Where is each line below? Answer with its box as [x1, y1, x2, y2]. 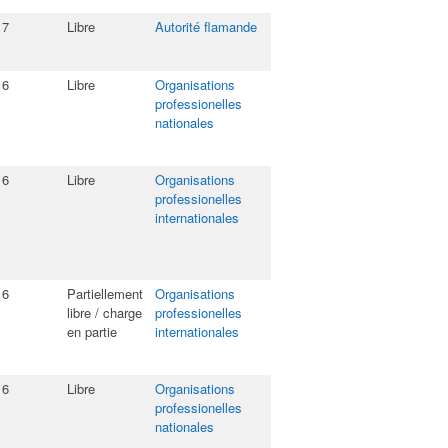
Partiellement [67, 284, 143, 303]
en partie [67, 322, 117, 341]
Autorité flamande [155, 17, 257, 36]
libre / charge [67, 303, 142, 322]
